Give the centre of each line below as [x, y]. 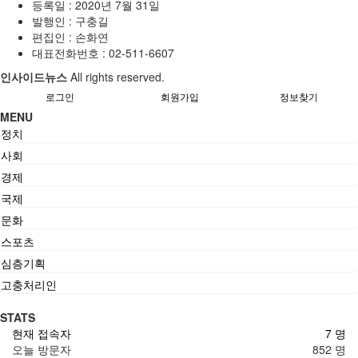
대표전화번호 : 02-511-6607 [103, 52]
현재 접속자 [42, 333]
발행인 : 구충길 [70, 20]
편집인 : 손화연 [70, 36]
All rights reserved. [117, 76]
